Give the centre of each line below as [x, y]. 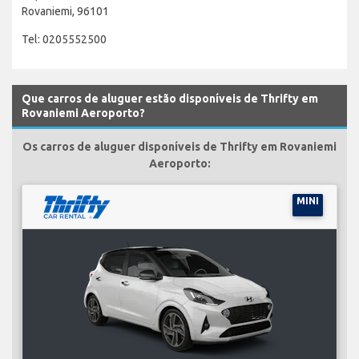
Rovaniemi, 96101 [65, 11]
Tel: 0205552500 [64, 39]
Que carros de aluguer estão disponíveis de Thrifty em [170, 98]
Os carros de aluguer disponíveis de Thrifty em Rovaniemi [179, 146]
